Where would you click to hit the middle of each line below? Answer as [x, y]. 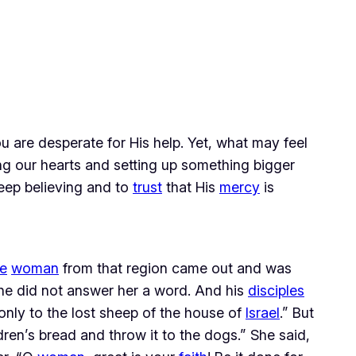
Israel [263, 312]
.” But [297, 312]
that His [191, 187]
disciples [276, 290]
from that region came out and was [175, 268]
